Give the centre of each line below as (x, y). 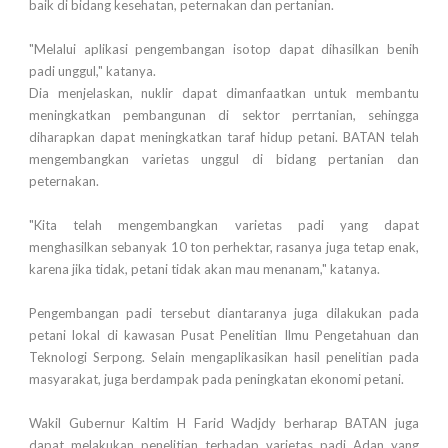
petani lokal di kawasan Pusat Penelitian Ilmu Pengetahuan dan (224, 335)
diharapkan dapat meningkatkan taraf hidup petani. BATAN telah (224, 137)
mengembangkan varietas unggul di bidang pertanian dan (224, 159)
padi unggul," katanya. (92, 71)
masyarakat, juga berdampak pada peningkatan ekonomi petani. (216, 379)
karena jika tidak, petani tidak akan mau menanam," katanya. (204, 269)
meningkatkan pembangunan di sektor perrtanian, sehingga (224, 115)
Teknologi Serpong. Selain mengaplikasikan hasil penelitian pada (224, 357)
